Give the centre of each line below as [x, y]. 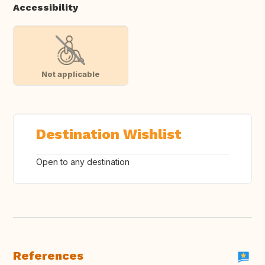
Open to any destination [83, 162]
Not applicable [70, 74]
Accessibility [46, 8]
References [48, 256]
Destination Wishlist [109, 135]
